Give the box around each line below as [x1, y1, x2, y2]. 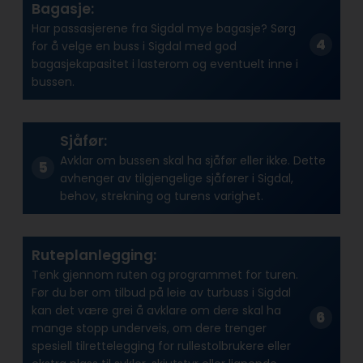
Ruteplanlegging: [31, 246, 156, 266]
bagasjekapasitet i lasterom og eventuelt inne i [31, 56, 298, 73]
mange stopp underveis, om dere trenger [31, 320, 267, 337]
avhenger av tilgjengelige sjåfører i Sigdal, [59, 170, 293, 187]
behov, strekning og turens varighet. [59, 188, 263, 205]
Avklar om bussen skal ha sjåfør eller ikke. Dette [59, 152, 326, 169]
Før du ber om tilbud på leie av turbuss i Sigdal [31, 284, 291, 301]
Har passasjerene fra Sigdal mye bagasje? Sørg [31, 20, 296, 37]
